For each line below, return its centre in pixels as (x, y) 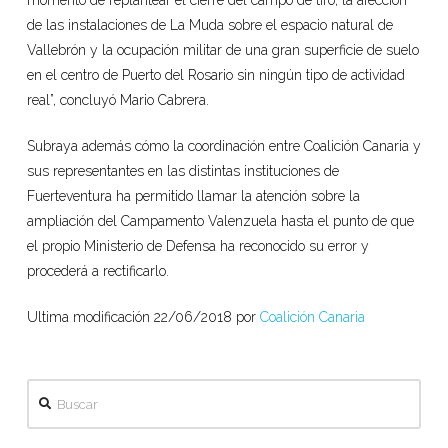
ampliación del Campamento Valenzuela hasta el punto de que (220, 221)
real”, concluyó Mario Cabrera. (117, 100)
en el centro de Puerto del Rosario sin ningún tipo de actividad (215, 75)
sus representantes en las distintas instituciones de (182, 171)
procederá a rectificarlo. (97, 271)
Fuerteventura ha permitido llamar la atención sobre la (193, 196)
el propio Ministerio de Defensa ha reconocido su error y (197, 246)
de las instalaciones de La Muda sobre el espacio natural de (209, 25)
